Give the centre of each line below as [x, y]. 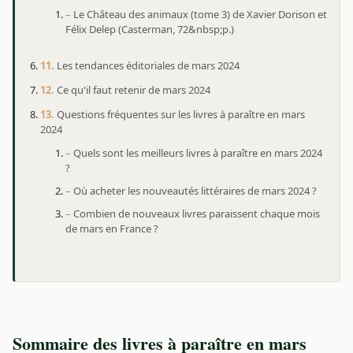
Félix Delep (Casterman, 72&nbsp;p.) [150, 30]
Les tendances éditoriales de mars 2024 [148, 66]
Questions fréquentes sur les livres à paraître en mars [181, 115]
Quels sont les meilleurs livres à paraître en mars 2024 [198, 153]
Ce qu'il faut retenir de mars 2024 [134, 90]
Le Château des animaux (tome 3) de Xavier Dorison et [200, 15]
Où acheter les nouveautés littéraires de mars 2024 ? [195, 191]
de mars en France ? [112, 229]
